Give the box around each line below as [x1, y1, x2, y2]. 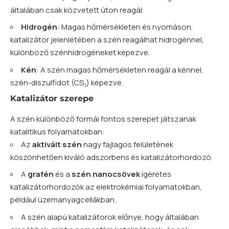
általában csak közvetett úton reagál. [10, 4, 144, 15]
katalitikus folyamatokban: [10, 126, 105, 137]
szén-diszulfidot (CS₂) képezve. [10, 77, 123, 88]
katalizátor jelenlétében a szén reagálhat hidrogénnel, [10, 34, 204, 45]
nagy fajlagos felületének [82, 139, 173, 150]
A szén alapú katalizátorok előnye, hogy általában [21, 211, 199, 222]
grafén [28, 169, 54, 180]
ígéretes [140, 169, 171, 180]
